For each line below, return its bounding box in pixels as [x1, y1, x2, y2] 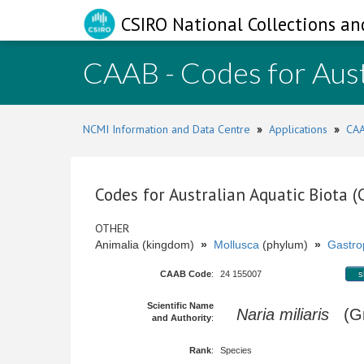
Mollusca [214, 238, 259, 251]
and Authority [152, 313, 211, 323]
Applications [269, 122, 327, 136]
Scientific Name [147, 301, 214, 310]
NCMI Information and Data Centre [83, 122, 250, 136]
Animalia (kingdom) [95, 238, 201, 251]
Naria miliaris [236, 305, 329, 323]
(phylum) [259, 238, 314, 251]
